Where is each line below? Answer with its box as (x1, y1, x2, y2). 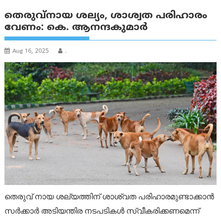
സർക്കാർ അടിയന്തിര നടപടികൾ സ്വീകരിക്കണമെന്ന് (4, 206, 200, 215)
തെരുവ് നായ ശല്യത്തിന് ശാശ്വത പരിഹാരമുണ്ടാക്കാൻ (4, 192, 215, 201)
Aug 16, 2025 (12, 48, 49, 56)
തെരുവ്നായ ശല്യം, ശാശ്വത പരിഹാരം (4, 10, 208, 23)
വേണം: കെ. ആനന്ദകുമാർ (4, 22, 148, 35)
